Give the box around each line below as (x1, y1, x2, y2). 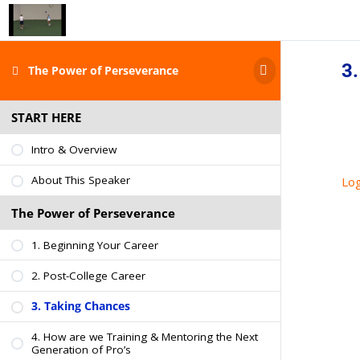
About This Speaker (31, 173, 130, 188)
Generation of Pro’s (31, 342, 131, 357)
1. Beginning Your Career (31, 237, 158, 252)
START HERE (10, 109, 81, 126)
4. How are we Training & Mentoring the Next (31, 329, 258, 344)
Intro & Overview (31, 141, 117, 157)
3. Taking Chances (31, 299, 130, 314)
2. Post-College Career (31, 268, 145, 283)
